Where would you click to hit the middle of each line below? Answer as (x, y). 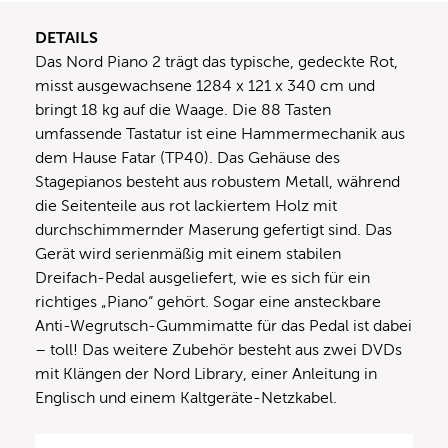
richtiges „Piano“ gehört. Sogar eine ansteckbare (208, 301)
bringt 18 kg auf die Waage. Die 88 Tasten (183, 109)
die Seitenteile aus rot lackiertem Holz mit (186, 205)
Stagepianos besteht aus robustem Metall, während (217, 181)
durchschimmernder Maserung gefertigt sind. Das (213, 229)
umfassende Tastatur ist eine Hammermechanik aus (220, 133)
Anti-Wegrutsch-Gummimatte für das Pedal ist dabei (223, 325)
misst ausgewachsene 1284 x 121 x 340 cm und (205, 85)
